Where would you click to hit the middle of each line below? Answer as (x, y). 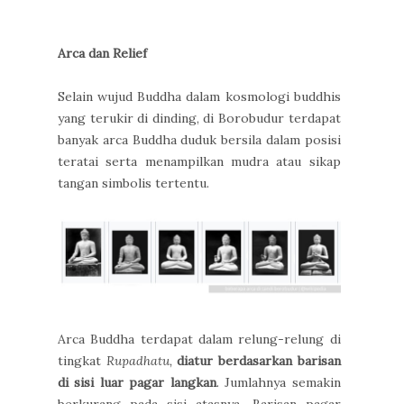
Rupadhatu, (139, 361)
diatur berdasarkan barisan (259, 361)
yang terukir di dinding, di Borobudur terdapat (199, 118)
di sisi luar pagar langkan (137, 383)
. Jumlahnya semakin (278, 383)
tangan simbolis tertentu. (135, 183)
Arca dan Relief (102, 53)
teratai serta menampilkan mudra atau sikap (199, 161)
